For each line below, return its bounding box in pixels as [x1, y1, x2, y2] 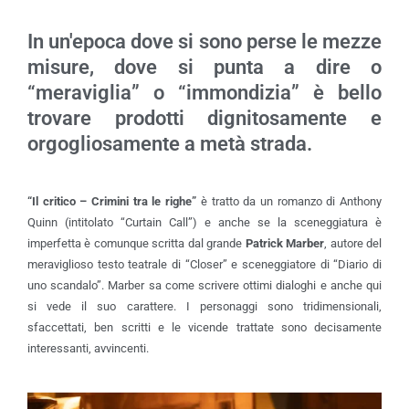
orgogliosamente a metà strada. [27, 131, 312, 155]
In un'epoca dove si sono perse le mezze [27, 29, 382, 53]
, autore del [324, 236, 383, 250]
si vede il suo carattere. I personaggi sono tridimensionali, [27, 299, 382, 313]
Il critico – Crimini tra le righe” [32, 194, 197, 208]
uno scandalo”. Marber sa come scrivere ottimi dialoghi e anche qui [27, 278, 382, 292]
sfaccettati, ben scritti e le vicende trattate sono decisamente [27, 320, 382, 334]
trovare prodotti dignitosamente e [27, 106, 382, 130]
